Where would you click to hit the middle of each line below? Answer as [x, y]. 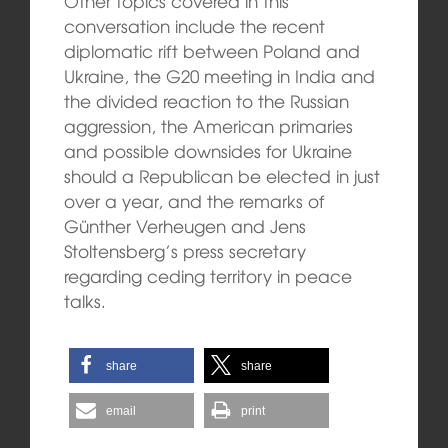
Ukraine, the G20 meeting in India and [219, 75]
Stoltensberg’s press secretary [184, 250]
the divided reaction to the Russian [206, 100]
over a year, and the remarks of [193, 200]
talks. [84, 300]
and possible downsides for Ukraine [207, 150]
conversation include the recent [194, 25]
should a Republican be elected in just [221, 175]
